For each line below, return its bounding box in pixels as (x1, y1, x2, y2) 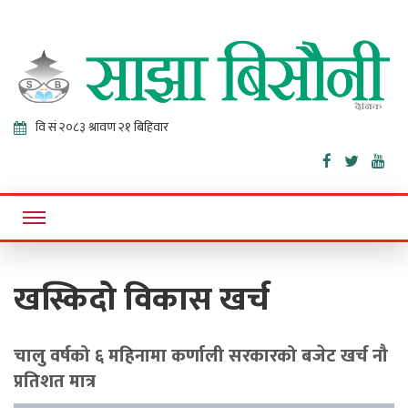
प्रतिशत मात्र (14, 365, 96, 397)
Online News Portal (14, 112, 109, 131)
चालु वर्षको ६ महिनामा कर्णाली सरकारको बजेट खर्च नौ (14, 340, 388, 372)
